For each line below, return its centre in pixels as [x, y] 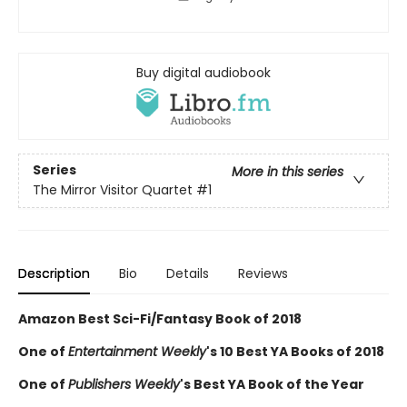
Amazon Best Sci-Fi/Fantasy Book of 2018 [160, 318]
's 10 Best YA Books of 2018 [295, 351]
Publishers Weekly [124, 384]
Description [54, 273]
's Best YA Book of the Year [272, 384]
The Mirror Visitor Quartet [113, 190]
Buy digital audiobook [203, 72]
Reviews [263, 273]
